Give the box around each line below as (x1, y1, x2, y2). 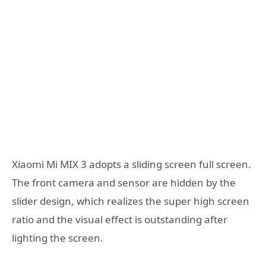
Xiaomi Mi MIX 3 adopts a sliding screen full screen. (12, 157, 251, 172)
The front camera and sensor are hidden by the (12, 176, 236, 190)
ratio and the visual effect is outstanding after (12, 213, 227, 227)
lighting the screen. (12, 231, 103, 245)
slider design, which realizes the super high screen (12, 194, 249, 208)
